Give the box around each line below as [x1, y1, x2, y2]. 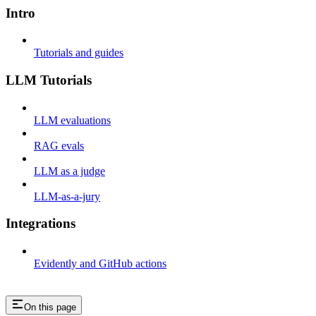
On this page [24, 302, 76, 313]
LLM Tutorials [6, 72, 92, 87]
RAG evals [34, 139, 84, 152]
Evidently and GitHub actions [34, 257, 166, 270]
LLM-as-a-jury [34, 190, 100, 202]
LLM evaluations [34, 114, 111, 126]
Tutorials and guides [34, 47, 123, 59]
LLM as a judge [34, 164, 105, 177]
